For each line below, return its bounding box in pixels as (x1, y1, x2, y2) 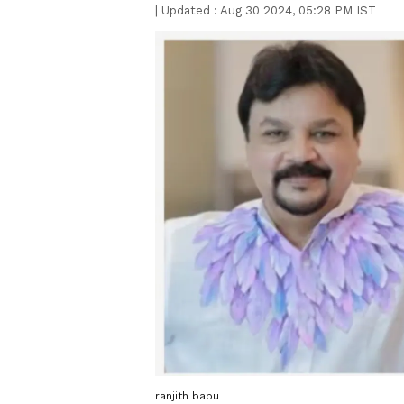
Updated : (158, 4, 220, 17)
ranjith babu (155, 389, 219, 402)
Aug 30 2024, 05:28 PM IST (220, 4, 376, 17)
